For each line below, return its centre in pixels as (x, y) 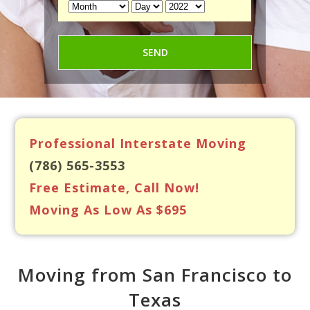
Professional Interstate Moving (138, 143)
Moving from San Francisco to (155, 275)
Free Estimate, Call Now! (115, 188)
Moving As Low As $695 (108, 210)
